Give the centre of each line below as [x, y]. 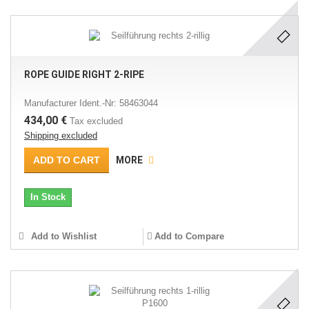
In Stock [48, 197]
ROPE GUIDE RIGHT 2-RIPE [84, 74]
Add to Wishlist [62, 236]
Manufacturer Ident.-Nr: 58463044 [91, 103]
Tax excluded [96, 121]
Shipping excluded [61, 136]
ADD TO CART [67, 160]
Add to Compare [189, 236]
